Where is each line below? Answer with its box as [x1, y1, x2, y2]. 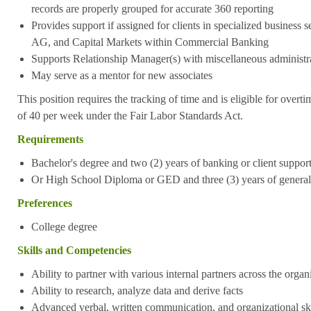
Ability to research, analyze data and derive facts [31, 284, 243, 296]
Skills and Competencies [17, 244, 131, 256]
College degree [31, 220, 97, 233]
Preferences [17, 196, 72, 209]
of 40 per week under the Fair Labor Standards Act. [17, 109, 243, 121]
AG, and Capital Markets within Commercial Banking [31, 35, 269, 48]
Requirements [17, 133, 83, 145]
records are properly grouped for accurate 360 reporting [31, 2, 274, 15]
